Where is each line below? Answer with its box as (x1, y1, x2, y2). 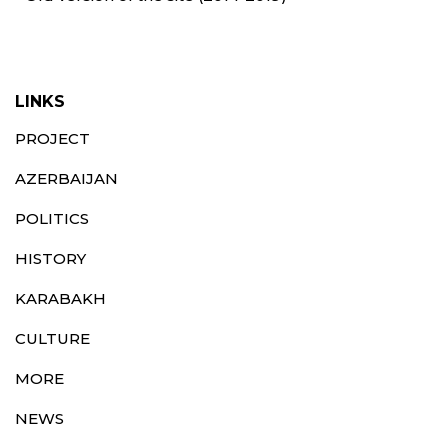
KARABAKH (15, 288, 106, 308)
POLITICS (15, 208, 89, 228)
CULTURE (15, 328, 90, 348)
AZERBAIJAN (15, 168, 118, 188)
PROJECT (15, 128, 90, 148)
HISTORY (15, 248, 86, 268)
